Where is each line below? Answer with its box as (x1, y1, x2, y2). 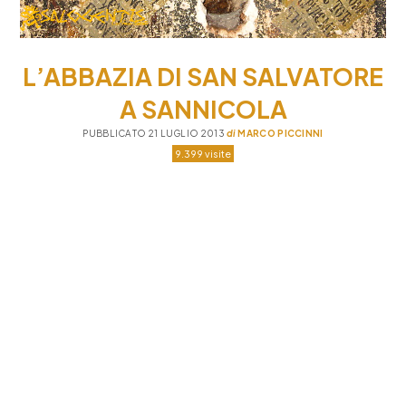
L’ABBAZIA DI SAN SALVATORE (23, 60, 383, 92)
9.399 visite (175, 147, 231, 159)
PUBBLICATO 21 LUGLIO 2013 (82, 127, 227, 139)
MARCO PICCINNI (236, 127, 324, 139)
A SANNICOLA (119, 92, 287, 124)
